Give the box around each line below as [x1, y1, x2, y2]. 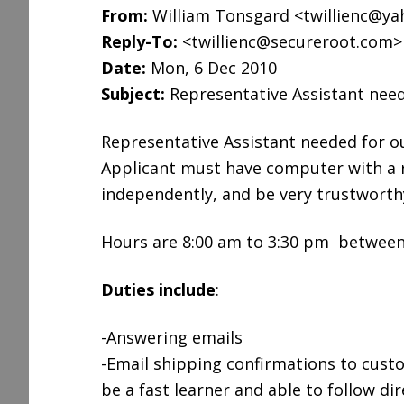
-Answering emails [101, 326, 243, 348]
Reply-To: [101, 31, 178, 52]
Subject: [101, 83, 165, 105]
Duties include [101, 279, 216, 300]
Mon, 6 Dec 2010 [151, 57, 277, 78]
